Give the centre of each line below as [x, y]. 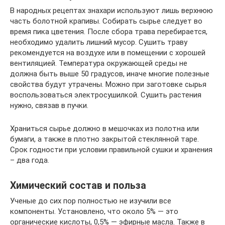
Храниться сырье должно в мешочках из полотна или [104, 129]
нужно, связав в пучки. [49, 105]
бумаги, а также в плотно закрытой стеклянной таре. [104, 139]
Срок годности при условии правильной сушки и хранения [111, 150]
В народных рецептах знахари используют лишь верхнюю [111, 11]
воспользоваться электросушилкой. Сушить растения [106, 95]
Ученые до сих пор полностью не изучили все [91, 201]
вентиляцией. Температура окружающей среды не [99, 63]
